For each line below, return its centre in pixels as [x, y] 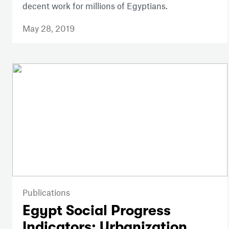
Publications [46, 192]
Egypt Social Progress [97, 210]
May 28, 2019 [49, 28]
